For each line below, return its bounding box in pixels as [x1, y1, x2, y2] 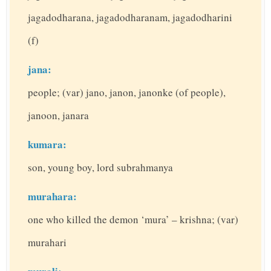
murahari [28, 235, 67, 250]
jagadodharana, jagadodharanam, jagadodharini [28, 10, 232, 25]
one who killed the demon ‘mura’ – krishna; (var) [28, 212, 238, 227]
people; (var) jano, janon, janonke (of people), [28, 85, 226, 100]
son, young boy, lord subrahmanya [28, 160, 173, 175]
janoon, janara [28, 108, 89, 123]
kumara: [28, 137, 67, 152]
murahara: [28, 189, 77, 204]
